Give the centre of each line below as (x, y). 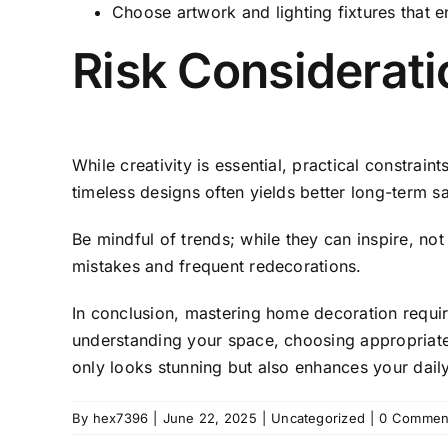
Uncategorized (318, 418)
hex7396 (120, 418)
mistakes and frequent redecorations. (217, 266)
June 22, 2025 (209, 418)
